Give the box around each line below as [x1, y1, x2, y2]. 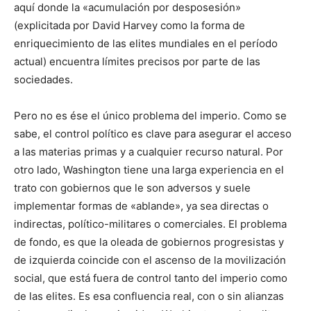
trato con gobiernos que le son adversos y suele [14, 181, 251, 195]
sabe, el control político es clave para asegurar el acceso [14, 127, 292, 141]
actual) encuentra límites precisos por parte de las [14, 55, 260, 69]
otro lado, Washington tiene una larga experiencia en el [14, 163, 284, 177]
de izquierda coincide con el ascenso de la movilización [14, 253, 286, 267]
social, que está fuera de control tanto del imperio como [14, 271, 287, 285]
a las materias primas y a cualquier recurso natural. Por [14, 145, 283, 159]
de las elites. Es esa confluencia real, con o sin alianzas [14, 289, 284, 303]
